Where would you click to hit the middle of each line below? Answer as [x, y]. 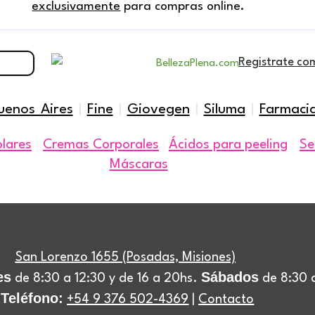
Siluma [224, 110]
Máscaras [139, 165]
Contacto [226, 300]
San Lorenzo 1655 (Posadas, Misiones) [125, 257]
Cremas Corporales [101, 145]
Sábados [230, 277]
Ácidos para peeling [228, 145]
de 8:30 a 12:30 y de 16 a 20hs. [107, 278]
